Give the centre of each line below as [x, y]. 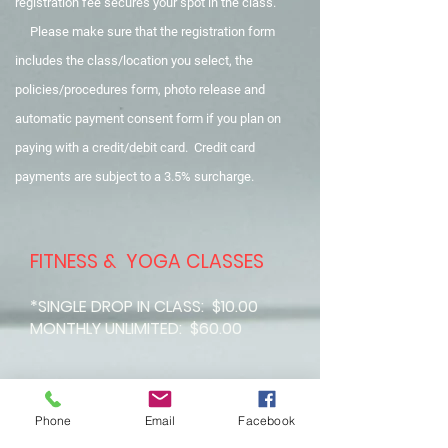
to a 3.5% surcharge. [201, 176]
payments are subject [77, 176]
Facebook [266, 420]
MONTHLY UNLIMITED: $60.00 [136, 328]
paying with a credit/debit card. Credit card [135, 147]
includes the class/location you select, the [134, 60]
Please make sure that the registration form [145, 31]
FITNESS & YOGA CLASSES [149, 261]
